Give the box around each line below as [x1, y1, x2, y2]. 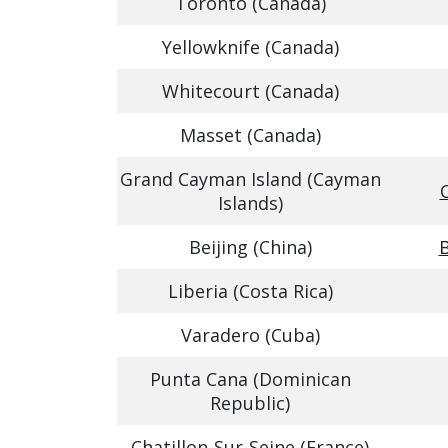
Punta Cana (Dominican [149, 367, 351, 391]
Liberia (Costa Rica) [167, 279, 333, 303]
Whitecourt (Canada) [161, 79, 339, 103]
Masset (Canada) [179, 123, 321, 147]
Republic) [210, 391, 290, 415]
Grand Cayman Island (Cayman [119, 167, 381, 191]
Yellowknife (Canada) [161, 35, 339, 59]
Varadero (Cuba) [180, 323, 320, 347]
